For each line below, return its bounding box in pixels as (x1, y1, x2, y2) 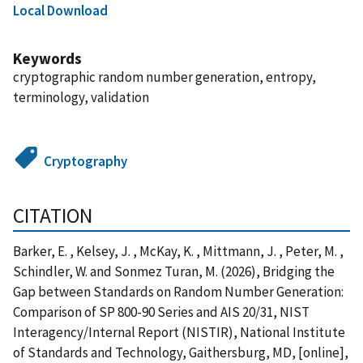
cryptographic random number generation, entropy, (13, 67, 316, 86)
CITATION (13, 202, 92, 228)
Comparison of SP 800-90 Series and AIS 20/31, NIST (13, 302, 310, 321)
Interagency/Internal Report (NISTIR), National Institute (13, 322, 345, 341)
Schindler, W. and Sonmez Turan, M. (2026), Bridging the (13, 262, 335, 280)
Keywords (13, 48, 82, 68)
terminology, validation (13, 88, 149, 106)
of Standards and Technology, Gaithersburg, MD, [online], (13, 343, 348, 361)
